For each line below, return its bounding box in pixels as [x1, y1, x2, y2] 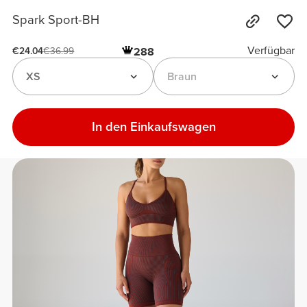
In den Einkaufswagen [91, 119, 216, 134]
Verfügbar [247, 44, 295, 58]
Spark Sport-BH [12, 12, 100, 28]
